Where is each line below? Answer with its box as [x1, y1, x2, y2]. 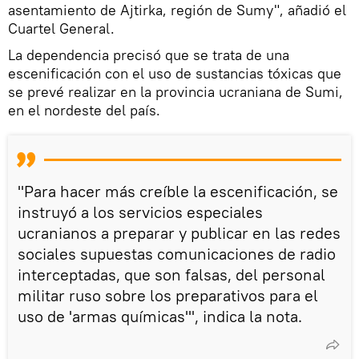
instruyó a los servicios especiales [18, 202, 263, 223]
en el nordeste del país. [8, 101, 160, 120]
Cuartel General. [8, 19, 115, 38]
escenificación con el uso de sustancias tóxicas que [8, 64, 341, 83]
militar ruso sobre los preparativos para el [18, 285, 318, 306]
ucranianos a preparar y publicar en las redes [18, 223, 341, 244]
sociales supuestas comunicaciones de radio [18, 244, 336, 264]
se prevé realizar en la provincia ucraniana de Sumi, [8, 83, 343, 102]
